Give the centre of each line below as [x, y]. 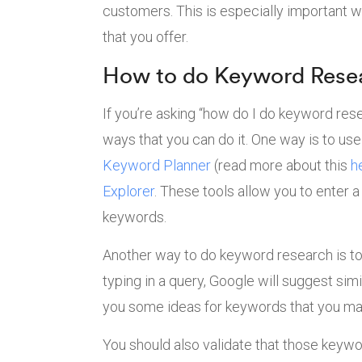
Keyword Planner [157, 166]
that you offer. [145, 37]
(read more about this [281, 166]
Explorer [128, 192]
